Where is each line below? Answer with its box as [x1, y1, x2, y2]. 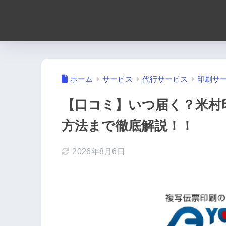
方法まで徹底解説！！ [62, 119, 194, 133]
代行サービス [142, 75, 188, 84]
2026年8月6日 [72, 147, 126, 156]
